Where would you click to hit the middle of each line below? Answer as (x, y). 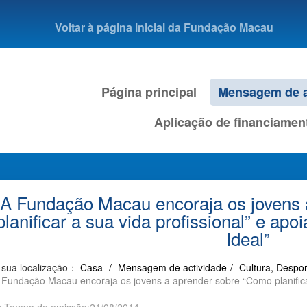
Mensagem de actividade (172, 267)
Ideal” (248, 238)
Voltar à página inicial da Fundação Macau (164, 27)
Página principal (149, 92)
